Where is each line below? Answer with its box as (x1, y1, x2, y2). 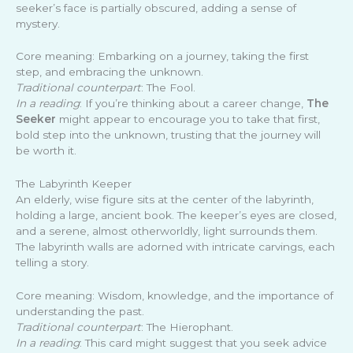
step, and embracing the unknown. (16, 65, 203, 79)
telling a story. (16, 256, 89, 269)
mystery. (16, 17, 60, 30)
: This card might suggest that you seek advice (80, 336, 327, 350)
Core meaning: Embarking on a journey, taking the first (16, 50, 309, 63)
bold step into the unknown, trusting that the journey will (16, 128, 321, 142)
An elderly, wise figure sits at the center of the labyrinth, (16, 193, 314, 206)
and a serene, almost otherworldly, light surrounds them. (16, 225, 318, 238)
